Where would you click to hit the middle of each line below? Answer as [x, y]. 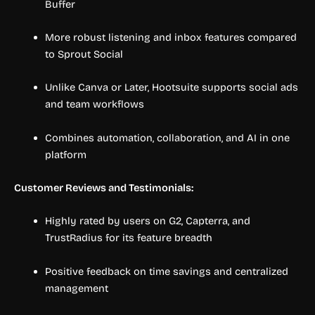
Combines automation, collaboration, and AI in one [167, 137]
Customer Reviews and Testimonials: [104, 187]
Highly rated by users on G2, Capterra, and [147, 221]
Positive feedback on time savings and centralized [166, 271]
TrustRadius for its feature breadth [128, 238]
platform [65, 154]
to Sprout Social [84, 54]
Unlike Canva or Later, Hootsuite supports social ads [171, 88]
